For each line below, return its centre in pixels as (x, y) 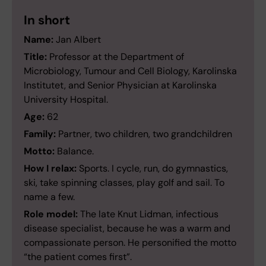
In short (47, 20)
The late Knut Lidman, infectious (149, 214)
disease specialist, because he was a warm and (127, 229)
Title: (37, 57)
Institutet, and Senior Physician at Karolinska (120, 85)
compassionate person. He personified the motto (130, 243)
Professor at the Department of (117, 57)
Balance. (74, 151)
